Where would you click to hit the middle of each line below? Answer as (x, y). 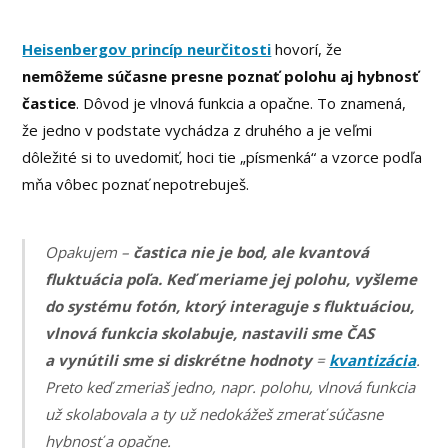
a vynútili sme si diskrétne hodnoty (179, 359)
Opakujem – (89, 251)
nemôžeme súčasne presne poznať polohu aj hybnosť (221, 76)
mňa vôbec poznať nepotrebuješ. (136, 184)
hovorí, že (307, 49)
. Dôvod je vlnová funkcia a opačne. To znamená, (241, 103)
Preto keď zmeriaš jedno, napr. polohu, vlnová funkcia (230, 386)
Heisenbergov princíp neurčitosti (147, 49)
